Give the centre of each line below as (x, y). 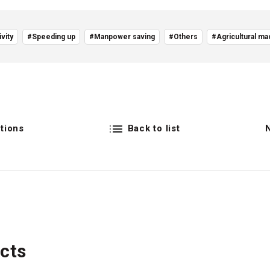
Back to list (154, 128)
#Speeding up (51, 37)
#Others (183, 37)
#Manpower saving (122, 37)
